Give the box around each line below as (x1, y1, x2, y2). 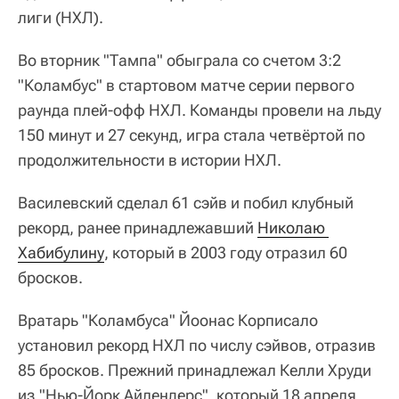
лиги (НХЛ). (18, 7, 103, 27)
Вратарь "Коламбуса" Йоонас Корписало (18, 310, 318, 330)
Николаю (257, 217, 325, 237)
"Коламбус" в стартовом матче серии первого (18, 75, 354, 94)
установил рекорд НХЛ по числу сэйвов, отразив (18, 335, 376, 354)
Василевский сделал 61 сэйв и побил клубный (18, 192, 354, 212)
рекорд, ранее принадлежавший (18, 217, 257, 237)
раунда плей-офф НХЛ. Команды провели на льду (18, 100, 381, 119)
